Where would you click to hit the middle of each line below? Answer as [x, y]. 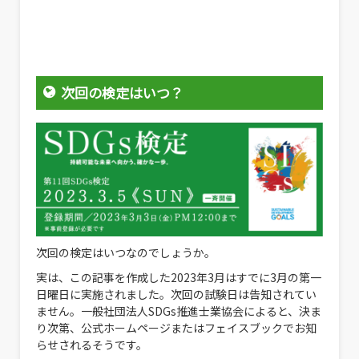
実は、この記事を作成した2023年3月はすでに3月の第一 [179, 278]
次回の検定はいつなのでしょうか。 [126, 253]
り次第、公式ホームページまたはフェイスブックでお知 [176, 328]
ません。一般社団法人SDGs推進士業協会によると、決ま [179, 311]
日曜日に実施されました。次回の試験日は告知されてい [176, 294]
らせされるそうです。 [92, 345]
